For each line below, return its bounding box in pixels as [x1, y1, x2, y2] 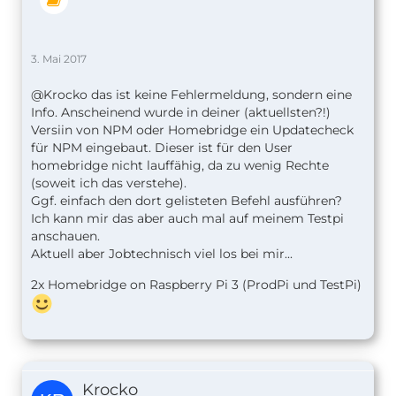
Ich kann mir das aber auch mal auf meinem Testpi [31, 210, 344, 227]
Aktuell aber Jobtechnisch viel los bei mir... [31, 246, 293, 263]
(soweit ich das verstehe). [31, 175, 187, 192]
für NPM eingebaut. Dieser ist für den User [31, 140, 293, 156]
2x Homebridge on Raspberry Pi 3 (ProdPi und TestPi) [31, 277, 362, 293]
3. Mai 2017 [31, 52, 87, 66]
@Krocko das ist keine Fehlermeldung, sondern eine [31, 87, 352, 103]
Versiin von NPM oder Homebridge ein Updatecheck [31, 122, 354, 139]
